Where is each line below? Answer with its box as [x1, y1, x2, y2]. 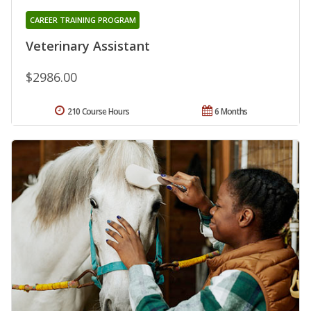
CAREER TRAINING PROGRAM [29, 14, 136, 25]
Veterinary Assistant [26, 37, 150, 54]
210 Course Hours [67, 105, 130, 117]
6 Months [215, 105, 248, 117]
